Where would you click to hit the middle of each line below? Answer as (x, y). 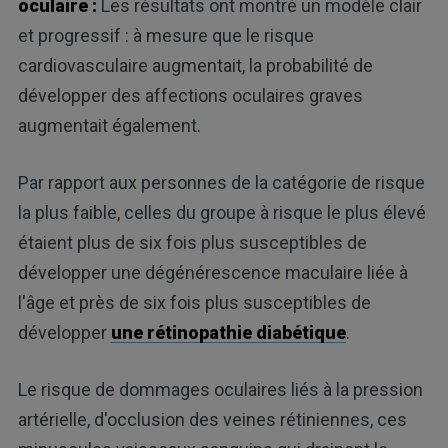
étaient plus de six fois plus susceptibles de (192, 242)
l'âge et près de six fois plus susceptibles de (194, 302)
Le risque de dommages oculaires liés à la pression (220, 389)
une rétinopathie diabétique (228, 332)
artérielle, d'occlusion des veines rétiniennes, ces (212, 419)
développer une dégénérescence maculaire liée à (212, 272)
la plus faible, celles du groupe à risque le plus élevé (221, 212)
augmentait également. (109, 125)
